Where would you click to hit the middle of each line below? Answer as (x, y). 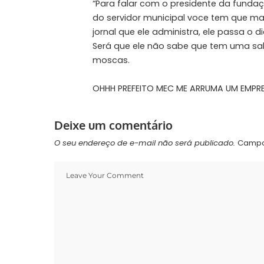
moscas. (111, 60)
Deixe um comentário (113, 125)
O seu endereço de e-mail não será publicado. (145, 143)
